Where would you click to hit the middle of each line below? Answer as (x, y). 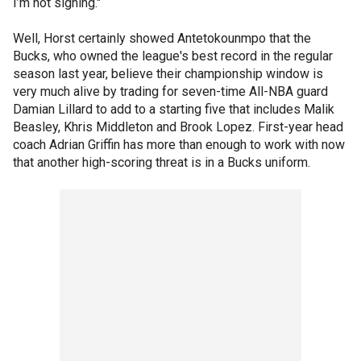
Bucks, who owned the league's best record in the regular (173, 56)
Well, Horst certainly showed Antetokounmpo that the (162, 38)
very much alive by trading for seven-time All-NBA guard (170, 91)
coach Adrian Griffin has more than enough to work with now (179, 144)
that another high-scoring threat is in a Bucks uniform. (163, 162)
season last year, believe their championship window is (168, 73)
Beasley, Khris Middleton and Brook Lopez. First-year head (178, 127)
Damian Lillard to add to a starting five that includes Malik (174, 109)
